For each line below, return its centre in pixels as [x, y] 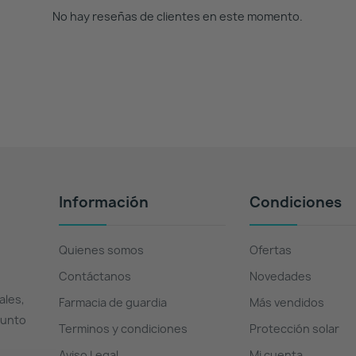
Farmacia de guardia [112, 302]
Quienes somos [101, 250]
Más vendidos [286, 302]
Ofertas [270, 250]
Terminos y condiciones [123, 329]
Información [103, 202]
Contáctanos [95, 276]
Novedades [280, 276]
